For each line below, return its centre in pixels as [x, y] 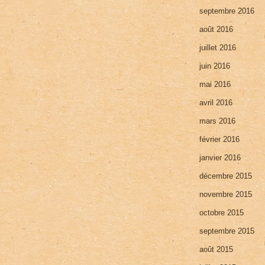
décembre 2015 [226, 176]
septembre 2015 [227, 231]
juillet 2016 [218, 47]
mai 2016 [215, 84]
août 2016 [216, 29]
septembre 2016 [227, 11]
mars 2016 [218, 121]
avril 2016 [216, 102]
